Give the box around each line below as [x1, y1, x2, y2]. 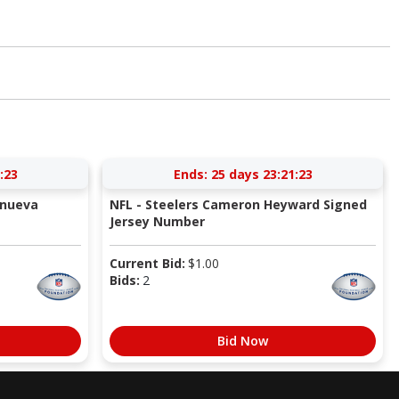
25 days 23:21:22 [210, 165, 313, 183]
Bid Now [217, 331, 268, 349]
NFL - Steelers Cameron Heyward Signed [109, 195, 367, 213]
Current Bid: [109, 254, 185, 272]
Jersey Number [109, 212, 205, 230]
